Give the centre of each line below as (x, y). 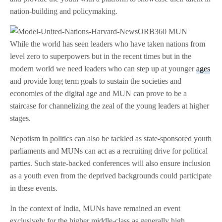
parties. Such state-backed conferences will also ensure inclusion (111, 164)
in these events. (34, 188)
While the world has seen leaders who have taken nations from (108, 44)
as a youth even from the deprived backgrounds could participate (111, 176)
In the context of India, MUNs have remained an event (95, 209)
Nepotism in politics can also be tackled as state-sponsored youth (111, 139)
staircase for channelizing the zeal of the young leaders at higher (110, 106)
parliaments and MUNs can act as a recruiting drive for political (109, 151)
